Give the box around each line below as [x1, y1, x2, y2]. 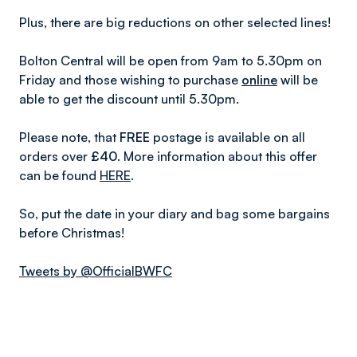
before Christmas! [19, 225, 124, 241]
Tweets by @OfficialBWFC [19, 263, 172, 279]
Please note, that [19, 129, 120, 145]
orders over [19, 148, 91, 164]
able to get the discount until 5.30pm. [19, 91, 242, 107]
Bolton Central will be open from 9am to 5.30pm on [19, 53, 322, 69]
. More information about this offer [117, 148, 317, 164]
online [241, 72, 277, 88]
